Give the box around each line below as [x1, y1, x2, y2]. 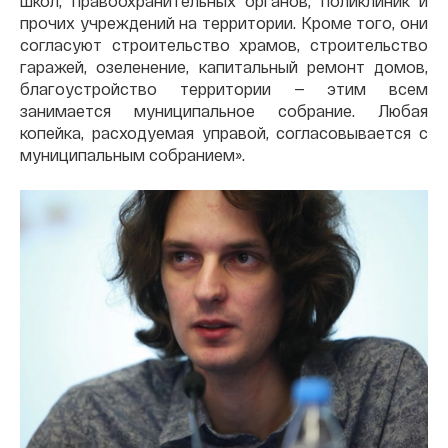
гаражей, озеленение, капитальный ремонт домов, [20, 56, 428, 76]
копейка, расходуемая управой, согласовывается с [20, 122, 428, 142]
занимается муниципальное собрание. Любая [20, 100, 428, 120]
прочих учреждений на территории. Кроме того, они [20, 12, 428, 32]
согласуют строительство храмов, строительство [20, 34, 428, 54]
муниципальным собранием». [20, 144, 245, 164]
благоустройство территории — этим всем [20, 78, 428, 98]
